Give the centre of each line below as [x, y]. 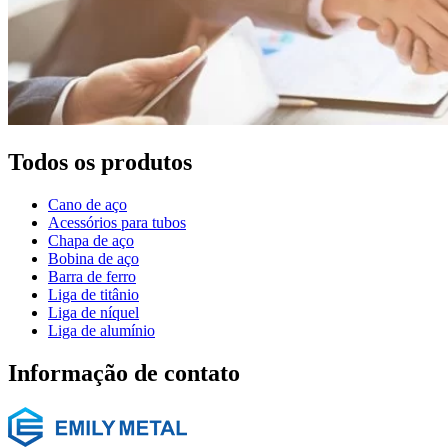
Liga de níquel [93, 313]
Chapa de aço [91, 241]
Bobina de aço [93, 259]
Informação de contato [124, 373]
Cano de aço [87, 205]
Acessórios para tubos [117, 223]
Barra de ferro [92, 277]
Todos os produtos [100, 162]
